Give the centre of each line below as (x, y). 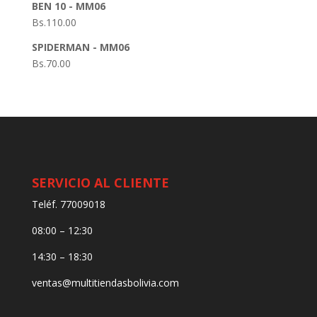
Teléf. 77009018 (68, 204)
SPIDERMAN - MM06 (80, 47)
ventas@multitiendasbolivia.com (105, 283)
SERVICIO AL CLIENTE (100, 183)
